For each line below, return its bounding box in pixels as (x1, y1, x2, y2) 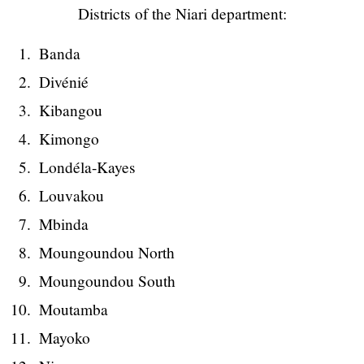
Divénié (39, 71, 89, 93)
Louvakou (39, 185, 104, 206)
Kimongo (39, 128, 99, 149)
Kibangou (39, 100, 102, 121)
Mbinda (39, 214, 89, 235)
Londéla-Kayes (39, 157, 136, 178)
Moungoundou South (39, 271, 175, 292)
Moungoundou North (39, 242, 175, 263)
